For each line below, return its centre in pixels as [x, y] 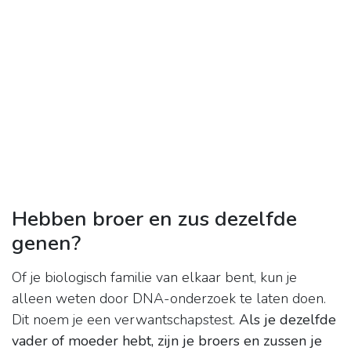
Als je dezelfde [288, 320]
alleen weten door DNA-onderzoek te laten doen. [169, 299]
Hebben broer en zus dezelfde [154, 219]
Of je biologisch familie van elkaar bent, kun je [154, 278]
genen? [46, 243]
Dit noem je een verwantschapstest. [125, 320]
